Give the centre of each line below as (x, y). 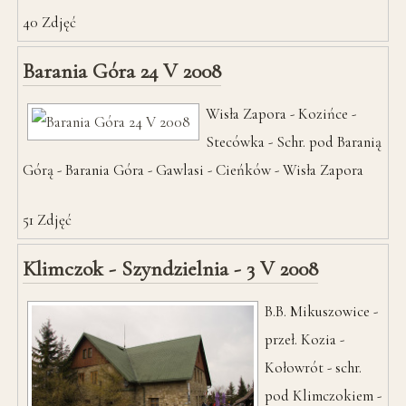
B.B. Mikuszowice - (322, 311)
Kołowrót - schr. (314, 367)
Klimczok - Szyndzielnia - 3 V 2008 (171, 268)
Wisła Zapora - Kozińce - (281, 114)
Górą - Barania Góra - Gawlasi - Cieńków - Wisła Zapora (193, 170)
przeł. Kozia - (305, 339)
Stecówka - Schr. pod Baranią (294, 142)
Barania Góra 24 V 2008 (122, 72)
